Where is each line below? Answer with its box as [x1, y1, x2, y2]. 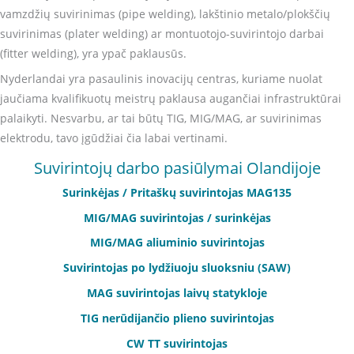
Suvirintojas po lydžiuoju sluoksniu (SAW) [63, 260, 291, 276]
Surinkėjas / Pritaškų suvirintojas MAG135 [62, 184, 292, 200]
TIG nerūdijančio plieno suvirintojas [80, 310, 274, 326]
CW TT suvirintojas [126, 335, 228, 351]
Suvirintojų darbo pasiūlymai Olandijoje [33, 156, 321, 179]
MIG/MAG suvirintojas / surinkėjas [83, 209, 271, 225]
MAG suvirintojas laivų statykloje [87, 285, 267, 301]
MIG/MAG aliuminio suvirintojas [89, 235, 265, 250]
